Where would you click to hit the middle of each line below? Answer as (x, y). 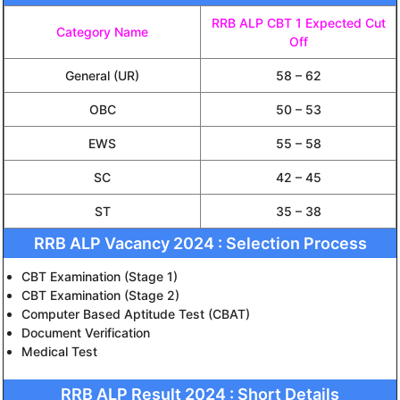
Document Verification (86, 332)
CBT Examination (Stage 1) (100, 276)
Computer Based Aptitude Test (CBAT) (136, 313)
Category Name (102, 31)
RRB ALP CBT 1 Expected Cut (298, 22)
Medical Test (59, 351)
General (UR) (102, 75)
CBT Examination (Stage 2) (100, 295)
